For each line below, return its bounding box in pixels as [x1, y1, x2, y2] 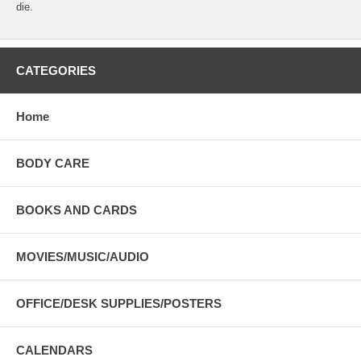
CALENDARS [16, 343, 93, 358]
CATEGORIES [16, 64, 96, 78]
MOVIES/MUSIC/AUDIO [16, 250, 149, 264]
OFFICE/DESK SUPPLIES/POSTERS [16, 297, 222, 311]
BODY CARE [16, 156, 89, 171]
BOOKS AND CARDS [16, 203, 137, 218]
